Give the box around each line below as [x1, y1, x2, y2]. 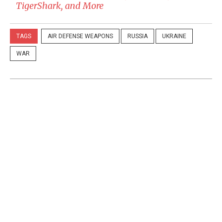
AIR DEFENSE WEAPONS [48, 32, 113, 40]
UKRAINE [162, 32, 186, 40]
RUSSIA [127, 32, 148, 40]
